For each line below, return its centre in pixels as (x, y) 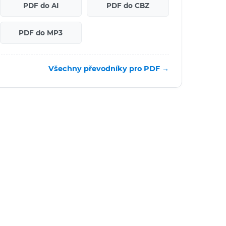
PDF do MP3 (41, 33)
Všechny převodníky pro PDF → (109, 68)
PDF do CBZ (128, 5)
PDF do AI (41, 5)
